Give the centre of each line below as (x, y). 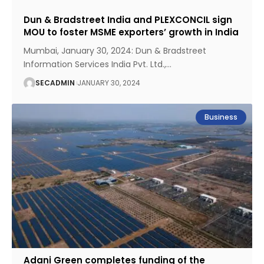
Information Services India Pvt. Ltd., (95, 64)
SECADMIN (55, 82)
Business (221, 117)
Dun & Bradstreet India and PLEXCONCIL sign (128, 19)
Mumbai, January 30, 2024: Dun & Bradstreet (115, 50)
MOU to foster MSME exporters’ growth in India (131, 32)
